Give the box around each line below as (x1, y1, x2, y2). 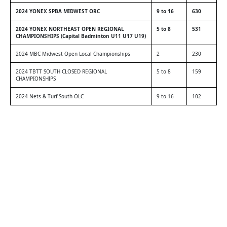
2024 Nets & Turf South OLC (16, 93, 84, 100)
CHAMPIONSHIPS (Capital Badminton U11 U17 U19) (16, 32, 146, 40)
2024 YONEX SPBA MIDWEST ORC (16, 8, 100, 15)
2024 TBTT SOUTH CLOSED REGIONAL (16, 68, 107, 75)
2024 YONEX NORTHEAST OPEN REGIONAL (16, 25, 124, 32)
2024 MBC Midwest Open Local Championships (16, 50, 130, 57)
